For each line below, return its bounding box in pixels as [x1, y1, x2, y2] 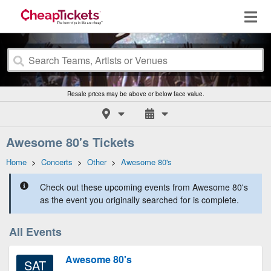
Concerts [41, 156, 73, 168]
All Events [9, 224, 62, 240]
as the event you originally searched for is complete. [40, 194, 239, 206]
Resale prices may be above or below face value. [67, 90, 204, 98]
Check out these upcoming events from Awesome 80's [40, 181, 248, 193]
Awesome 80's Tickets [6, 133, 134, 151]
